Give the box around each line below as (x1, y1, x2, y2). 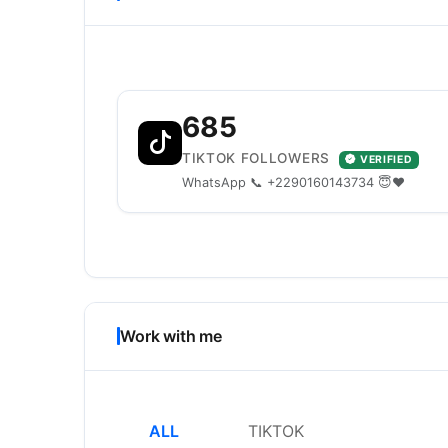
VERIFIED (360, 153, 413, 166)
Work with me (120, 325, 223, 346)
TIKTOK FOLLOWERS (182, 150, 335, 166)
